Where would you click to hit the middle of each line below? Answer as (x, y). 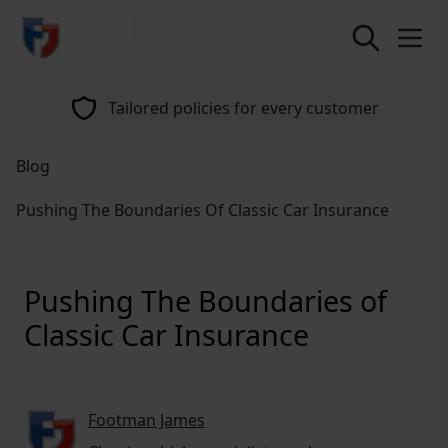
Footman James (146, 420)
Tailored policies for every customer (211, 108)
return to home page (94, 27)
